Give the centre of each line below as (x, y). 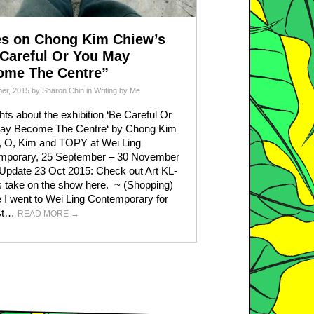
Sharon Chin (63, 90)
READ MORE (44, 214)
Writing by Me (117, 90)
